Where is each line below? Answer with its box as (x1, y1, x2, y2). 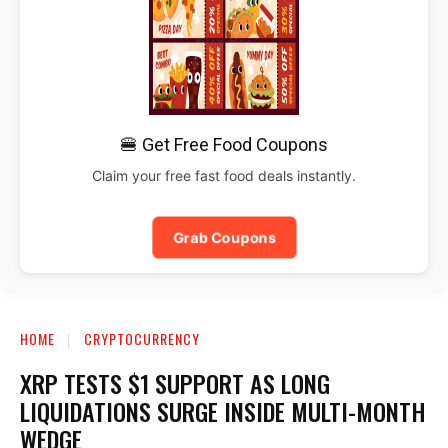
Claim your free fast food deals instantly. (92, 166, 356, 184)
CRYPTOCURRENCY (84, 327, 200, 349)
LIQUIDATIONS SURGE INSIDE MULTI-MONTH (20, 392, 426, 429)
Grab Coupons (172, 228, 276, 246)
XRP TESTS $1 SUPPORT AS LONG (20, 364, 330, 401)
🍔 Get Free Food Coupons (120, 133, 328, 155)
